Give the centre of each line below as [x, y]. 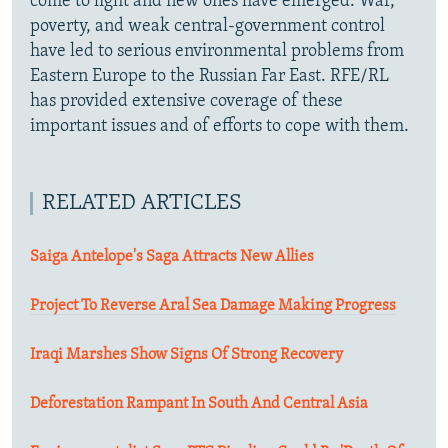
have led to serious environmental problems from [217, 51]
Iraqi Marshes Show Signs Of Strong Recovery [186, 354]
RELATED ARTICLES [142, 203]
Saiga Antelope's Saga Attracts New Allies [172, 256]
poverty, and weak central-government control [207, 26]
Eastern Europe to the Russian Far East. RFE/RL [209, 76]
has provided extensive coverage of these [186, 101]
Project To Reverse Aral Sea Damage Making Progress [213, 305]
